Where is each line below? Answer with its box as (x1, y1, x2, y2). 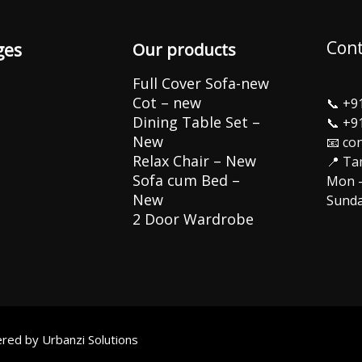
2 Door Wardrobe (133, 209, 254, 229)
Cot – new (133, 93, 201, 113)
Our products (133, 39, 236, 61)
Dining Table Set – (133, 112, 260, 133)
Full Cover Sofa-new (133, 74, 269, 94)
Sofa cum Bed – (133, 170, 240, 191)
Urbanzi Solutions (42, 330, 138, 347)
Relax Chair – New (133, 151, 256, 171)
